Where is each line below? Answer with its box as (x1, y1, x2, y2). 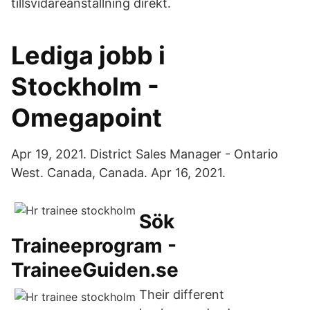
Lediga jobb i (11, 40, 165, 71)
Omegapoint (11, 102, 162, 133)
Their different (139, 287, 224, 302)
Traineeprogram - (11, 234, 176, 257)
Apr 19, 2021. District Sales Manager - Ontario (11, 147, 278, 161)
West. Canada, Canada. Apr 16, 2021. (11, 165, 226, 180)
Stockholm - (11, 71, 159, 102)
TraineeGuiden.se (11, 258, 179, 282)
